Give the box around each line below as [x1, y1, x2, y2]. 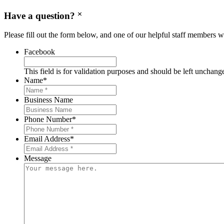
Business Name [24, 95, 73, 104]
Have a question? [4, 10, 75, 21]
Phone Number [24, 115, 72, 124]
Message [24, 154, 51, 163]
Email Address [24, 134, 70, 143]
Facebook [24, 47, 55, 56]
